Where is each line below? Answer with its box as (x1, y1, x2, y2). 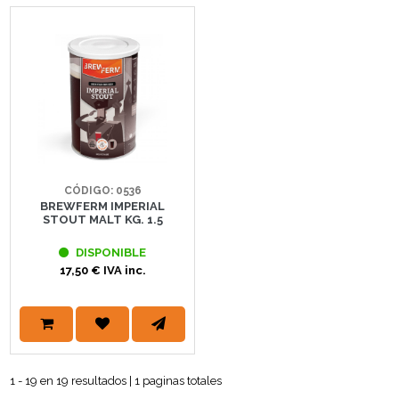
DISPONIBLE (73, 245, 147, 259)
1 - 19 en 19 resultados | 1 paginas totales (10, 373, 223, 387)
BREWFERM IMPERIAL (40, 199, 166, 213)
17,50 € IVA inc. (59, 263, 146, 277)
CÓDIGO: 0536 (63, 183, 142, 197)
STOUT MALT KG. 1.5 (42, 212, 163, 226)
